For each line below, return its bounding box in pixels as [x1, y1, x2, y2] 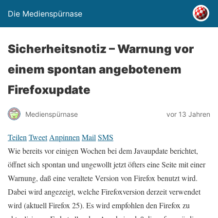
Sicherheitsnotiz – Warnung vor [8, 42, 194, 56]
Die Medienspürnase [8, 9, 82, 18]
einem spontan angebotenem [8, 62, 182, 76]
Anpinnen [49, 132, 80, 142]
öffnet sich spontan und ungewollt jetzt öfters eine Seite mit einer [8, 159, 205, 169]
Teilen [8, 132, 27, 142]
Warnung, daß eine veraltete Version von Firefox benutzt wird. [8, 173, 198, 183]
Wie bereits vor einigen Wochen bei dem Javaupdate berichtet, [8, 145, 198, 156]
